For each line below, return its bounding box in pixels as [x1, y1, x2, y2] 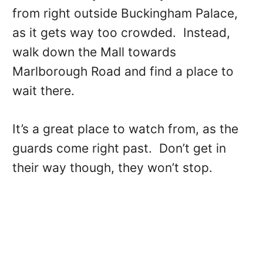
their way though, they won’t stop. [12, 160, 213, 176]
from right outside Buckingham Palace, [12, 6, 238, 21]
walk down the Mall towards [12, 45, 176, 60]
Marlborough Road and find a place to [12, 64, 234, 79]
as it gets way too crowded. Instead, [12, 25, 230, 41]
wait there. [12, 83, 75, 99]
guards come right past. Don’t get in [12, 141, 226, 156]
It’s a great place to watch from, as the [12, 122, 238, 137]
